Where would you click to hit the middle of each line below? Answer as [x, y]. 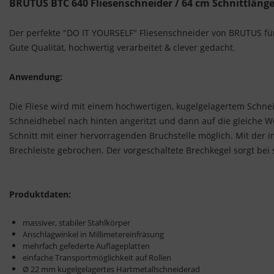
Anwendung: [36, 77]
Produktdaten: [40, 194]
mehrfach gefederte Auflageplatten [86, 246]
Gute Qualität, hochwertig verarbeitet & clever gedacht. [122, 48]
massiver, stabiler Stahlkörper [76, 223]
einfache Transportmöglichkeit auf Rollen [97, 258]
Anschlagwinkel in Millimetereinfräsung [93, 235]
